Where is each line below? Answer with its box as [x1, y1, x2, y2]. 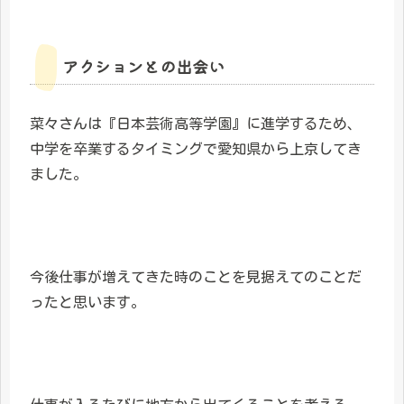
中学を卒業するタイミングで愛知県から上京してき [30, 142, 362, 157]
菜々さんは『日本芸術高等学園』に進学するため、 [30, 116, 362, 132]
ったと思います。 [30, 295, 145, 310]
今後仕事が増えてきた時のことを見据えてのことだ [30, 270, 362, 285]
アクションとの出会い [62, 54, 225, 78]
